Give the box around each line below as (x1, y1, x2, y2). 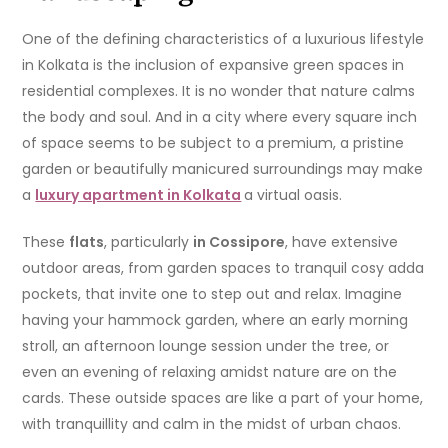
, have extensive (285, 232, 399, 253)
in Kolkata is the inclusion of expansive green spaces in (22, 55, 405, 76)
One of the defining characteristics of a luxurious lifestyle (22, 29, 425, 50)
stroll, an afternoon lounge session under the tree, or (22, 336, 390, 357)
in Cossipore (193, 232, 286, 253)
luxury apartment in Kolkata (35, 185, 242, 206)
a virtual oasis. (244, 185, 343, 206)
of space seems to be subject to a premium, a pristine (22, 133, 405, 154)
